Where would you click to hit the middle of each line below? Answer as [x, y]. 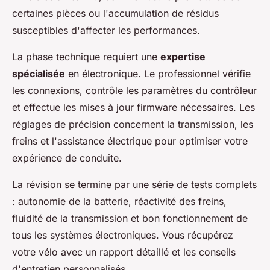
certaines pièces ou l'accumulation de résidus [115, 14]
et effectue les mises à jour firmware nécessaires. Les [133, 108]
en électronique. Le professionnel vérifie [158, 74]
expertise [183, 57]
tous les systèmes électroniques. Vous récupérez [123, 235]
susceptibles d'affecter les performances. [106, 30]
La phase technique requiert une [86, 57]
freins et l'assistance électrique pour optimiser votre [130, 141]
